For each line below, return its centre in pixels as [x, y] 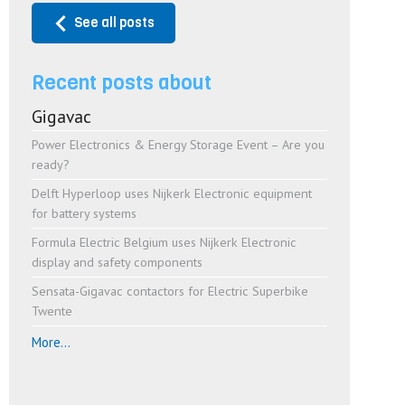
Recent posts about [122, 82]
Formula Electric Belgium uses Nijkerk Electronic [165, 242]
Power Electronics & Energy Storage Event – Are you [179, 145]
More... [52, 343]
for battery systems [85, 213]
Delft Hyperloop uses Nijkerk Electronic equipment [172, 193]
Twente [52, 311]
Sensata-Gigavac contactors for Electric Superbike [170, 291]
